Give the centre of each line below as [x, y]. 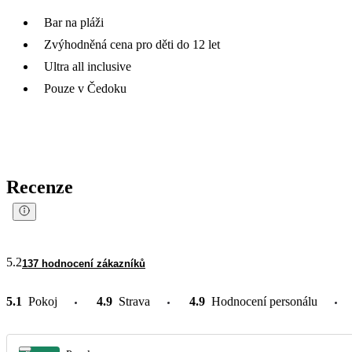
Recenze [40, 187]
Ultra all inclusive [88, 66]
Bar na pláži [74, 22]
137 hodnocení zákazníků [84, 263]
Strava [134, 301]
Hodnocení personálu [264, 301]
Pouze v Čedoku [85, 88]
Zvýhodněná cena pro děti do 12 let [132, 44]
